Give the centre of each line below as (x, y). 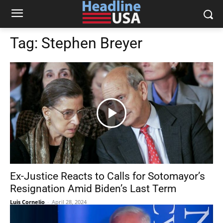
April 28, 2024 (69, 202)
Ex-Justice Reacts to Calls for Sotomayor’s (108, 176)
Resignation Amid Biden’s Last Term (93, 189)
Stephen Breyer (92, 43)
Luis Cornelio (27, 202)
